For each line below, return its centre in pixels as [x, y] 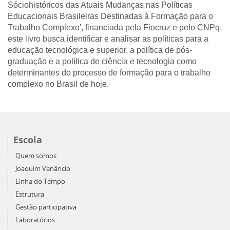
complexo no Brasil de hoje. [58, 84]
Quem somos [36, 156]
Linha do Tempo [40, 181]
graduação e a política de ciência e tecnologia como [102, 61]
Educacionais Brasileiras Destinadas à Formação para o [110, 16]
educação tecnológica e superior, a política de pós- [100, 50]
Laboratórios [35, 220]
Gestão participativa [46, 207]
